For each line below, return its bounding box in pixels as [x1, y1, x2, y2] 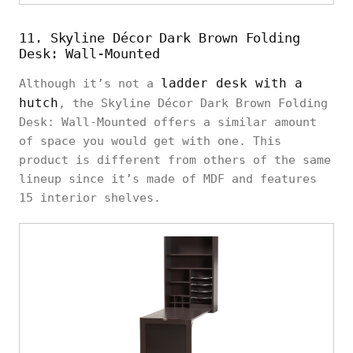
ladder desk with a [161, 75, 303, 91]
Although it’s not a [19, 76, 161, 91]
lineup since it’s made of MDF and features [19, 171, 317, 186]
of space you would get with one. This [19, 133, 281, 148]
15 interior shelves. [19, 190, 161, 205]
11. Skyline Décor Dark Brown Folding [19, 29, 300, 46]
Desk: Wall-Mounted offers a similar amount [19, 114, 317, 129]
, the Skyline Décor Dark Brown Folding [58, 95, 328, 110]
